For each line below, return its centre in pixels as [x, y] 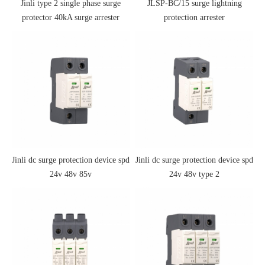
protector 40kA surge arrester [71, 18]
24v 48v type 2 [194, 174]
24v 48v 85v [71, 174]
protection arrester [194, 18]
